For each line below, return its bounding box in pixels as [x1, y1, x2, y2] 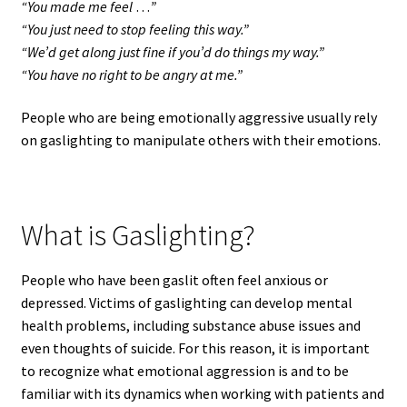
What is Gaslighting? [20, 217, 255, 254]
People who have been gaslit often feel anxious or [20, 270, 328, 289]
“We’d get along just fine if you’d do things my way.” [20, 42, 324, 61]
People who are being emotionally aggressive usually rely [20, 108, 377, 127]
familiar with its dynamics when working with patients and [20, 383, 384, 402]
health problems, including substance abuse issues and [20, 315, 361, 334]
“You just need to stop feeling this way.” [20, 19, 249, 38]
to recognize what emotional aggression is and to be [20, 361, 349, 380]
